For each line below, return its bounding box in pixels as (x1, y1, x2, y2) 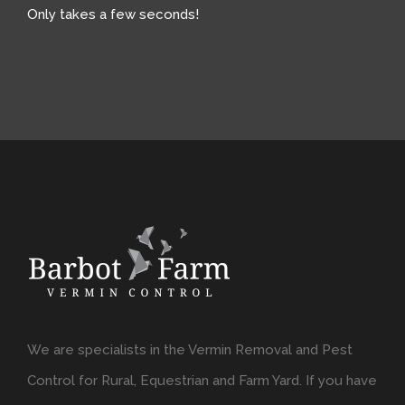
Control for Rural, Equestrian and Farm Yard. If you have (27, 372, 377, 390)
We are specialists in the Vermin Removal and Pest (27, 342, 353, 359)
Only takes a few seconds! (27, 6, 199, 24)
